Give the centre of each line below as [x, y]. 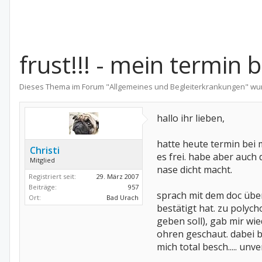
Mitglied [42, 160]
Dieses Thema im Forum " [64, 87]
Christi [45, 150]
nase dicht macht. [194, 170]
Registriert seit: [52, 176]
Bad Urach [123, 197]
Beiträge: [43, 187]
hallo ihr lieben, [191, 118]
